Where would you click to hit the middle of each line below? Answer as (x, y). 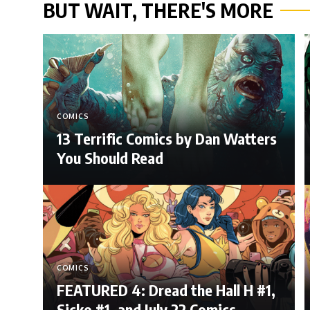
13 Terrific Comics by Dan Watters (167, 139)
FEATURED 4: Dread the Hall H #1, (166, 290)
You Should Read (110, 158)
